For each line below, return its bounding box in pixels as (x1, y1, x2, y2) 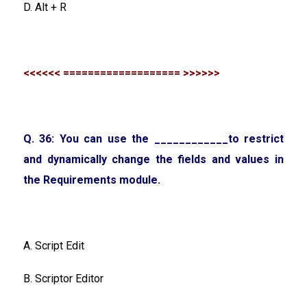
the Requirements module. (23, 173, 160, 186)
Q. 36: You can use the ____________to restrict (23, 132, 284, 145)
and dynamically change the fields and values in (23, 152, 284, 166)
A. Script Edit (23, 238, 84, 252)
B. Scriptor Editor (23, 271, 103, 285)
